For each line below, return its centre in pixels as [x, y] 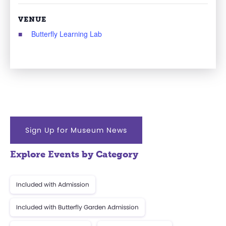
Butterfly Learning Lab [67, 34]
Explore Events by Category [74, 154]
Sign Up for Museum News [76, 130]
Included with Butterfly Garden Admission [77, 207]
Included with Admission [53, 184]
